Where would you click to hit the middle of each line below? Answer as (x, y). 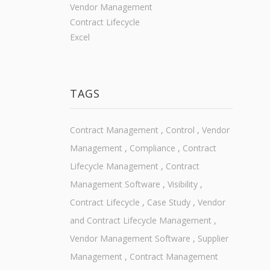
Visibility (182, 184)
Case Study (168, 202)
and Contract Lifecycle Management (140, 221)
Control (180, 130)
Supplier (213, 239)
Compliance (152, 148)
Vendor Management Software (130, 239)
